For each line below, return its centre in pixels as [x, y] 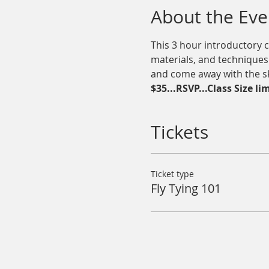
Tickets [179, 132]
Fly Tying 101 [186, 188]
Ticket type [172, 174]
